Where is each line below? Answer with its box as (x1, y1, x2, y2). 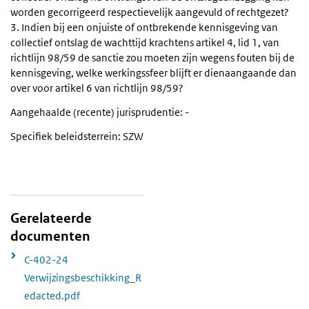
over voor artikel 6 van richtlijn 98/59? (10, 81, 183, 95)
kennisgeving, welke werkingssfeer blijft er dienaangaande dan (10, 66, 297, 80)
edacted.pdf (24, 288, 80, 302)
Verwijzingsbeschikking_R (24, 270, 141, 284)
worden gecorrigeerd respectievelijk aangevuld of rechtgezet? (10, 6, 289, 19)
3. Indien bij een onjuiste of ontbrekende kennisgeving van (10, 21, 278, 34)
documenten (10, 228, 90, 246)
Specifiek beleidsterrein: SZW (10, 130, 143, 143)
